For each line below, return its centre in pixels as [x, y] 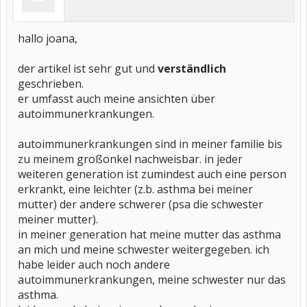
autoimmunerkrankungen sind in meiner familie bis [150, 144]
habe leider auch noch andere [94, 265]
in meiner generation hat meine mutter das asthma [149, 234]
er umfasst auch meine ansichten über [116, 99]
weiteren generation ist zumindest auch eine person [152, 174]
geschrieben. [51, 84]
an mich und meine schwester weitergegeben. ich [144, 249]
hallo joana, [48, 38]
